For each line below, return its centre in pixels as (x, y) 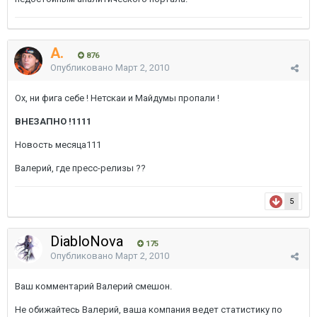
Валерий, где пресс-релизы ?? (80, 168)
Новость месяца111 (58, 145)
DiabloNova (88, 241)
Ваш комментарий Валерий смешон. (93, 286)
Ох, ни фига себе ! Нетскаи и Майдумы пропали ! (117, 98)
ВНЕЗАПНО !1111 (53, 121)
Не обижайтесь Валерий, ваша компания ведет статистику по (149, 310)
